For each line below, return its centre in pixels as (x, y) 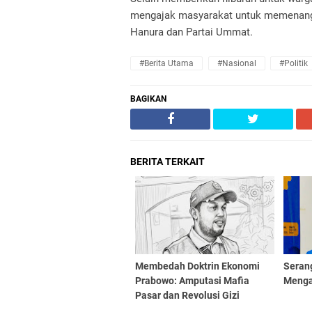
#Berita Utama (166, 63)
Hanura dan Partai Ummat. (193, 32)
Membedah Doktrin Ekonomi (197, 266)
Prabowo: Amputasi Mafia (192, 280)
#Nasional (236, 63)
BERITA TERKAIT (167, 161)
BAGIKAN (148, 99)
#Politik (294, 63)
